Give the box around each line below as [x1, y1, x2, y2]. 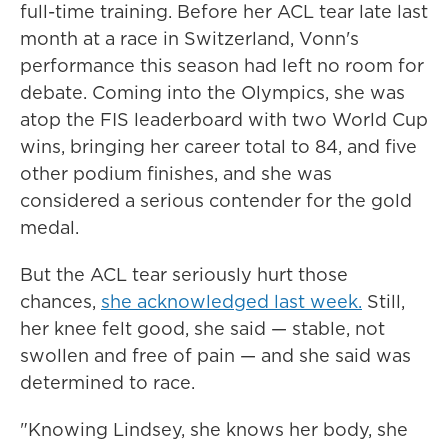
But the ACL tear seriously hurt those [20, 262, 348, 287]
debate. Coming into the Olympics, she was [20, 80, 405, 105]
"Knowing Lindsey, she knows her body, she [20, 417, 408, 442]
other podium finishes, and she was [20, 161, 332, 186]
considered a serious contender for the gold [20, 188, 412, 213]
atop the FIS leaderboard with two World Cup [20, 107, 428, 132]
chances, [20, 289, 101, 314]
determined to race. [20, 370, 195, 395]
